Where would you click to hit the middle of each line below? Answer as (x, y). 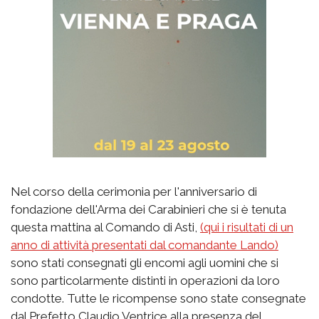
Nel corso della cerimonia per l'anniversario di (134, 191)
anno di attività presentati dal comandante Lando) (145, 245)
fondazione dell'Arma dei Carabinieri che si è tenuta (148, 209)
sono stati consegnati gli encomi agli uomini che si (145, 262)
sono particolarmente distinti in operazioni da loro (145, 280)
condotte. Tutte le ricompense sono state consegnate (158, 298)
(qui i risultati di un (247, 227)
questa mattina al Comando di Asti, (105, 227)
